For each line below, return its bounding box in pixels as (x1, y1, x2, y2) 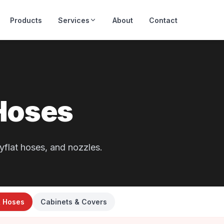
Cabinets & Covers (40, 197, 107, 206)
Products (10, 15, 42, 24)
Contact (149, 15, 177, 24)
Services (58, 15, 89, 24)
